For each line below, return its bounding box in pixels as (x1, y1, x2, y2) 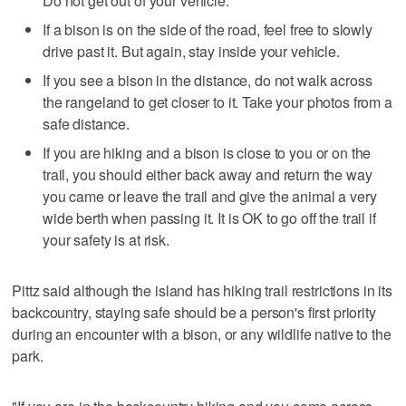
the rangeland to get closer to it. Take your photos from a (43, 91, 392, 112)
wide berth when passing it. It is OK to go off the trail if (43, 207, 376, 228)
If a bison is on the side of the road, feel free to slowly (43, 18, 372, 40)
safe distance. (43, 112, 130, 134)
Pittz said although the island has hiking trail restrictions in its (12, 279, 392, 301)
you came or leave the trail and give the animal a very (43, 185, 377, 207)
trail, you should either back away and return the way (43, 163, 372, 185)
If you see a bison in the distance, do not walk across (43, 69, 372, 91)
